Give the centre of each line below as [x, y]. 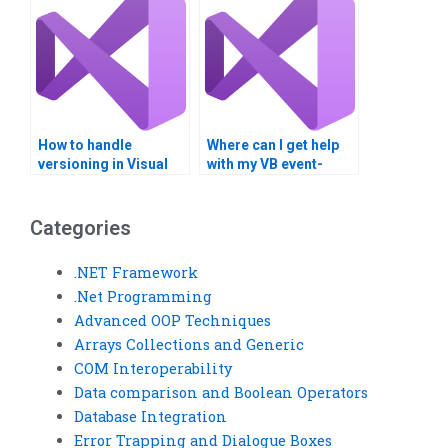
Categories [80, 227]
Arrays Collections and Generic [188, 344]
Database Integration [150, 416]
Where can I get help [273, 145]
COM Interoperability [152, 368]
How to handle [85, 145]
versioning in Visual [103, 164]
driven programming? [280, 183]
